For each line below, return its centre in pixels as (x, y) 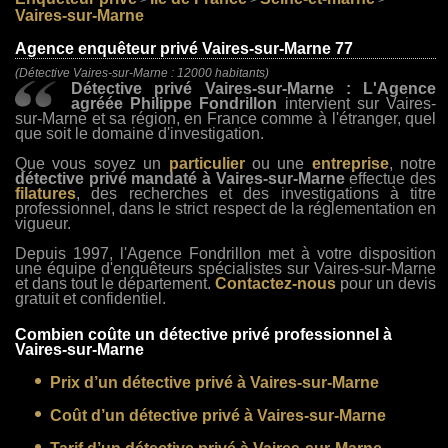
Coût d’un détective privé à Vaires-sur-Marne (218, 415)
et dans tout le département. (115, 283)
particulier (206, 163)
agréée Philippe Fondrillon (174, 103)
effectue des (390, 178)
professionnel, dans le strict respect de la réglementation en (226, 208)
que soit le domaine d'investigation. (139, 133)
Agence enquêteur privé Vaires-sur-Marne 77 (184, 48)
